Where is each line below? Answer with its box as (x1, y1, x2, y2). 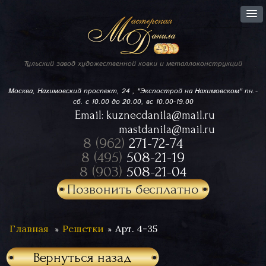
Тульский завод (24, 59, 78, 69)
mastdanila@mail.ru (118, 123, 215, 136)
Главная (9, 223, 49, 235)
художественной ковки (78, 59, 160, 69)
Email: (74, 109, 106, 122)
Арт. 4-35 (115, 223, 157, 235)
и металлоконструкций (160, 59, 242, 69)
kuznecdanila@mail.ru (106, 109, 215, 122)
